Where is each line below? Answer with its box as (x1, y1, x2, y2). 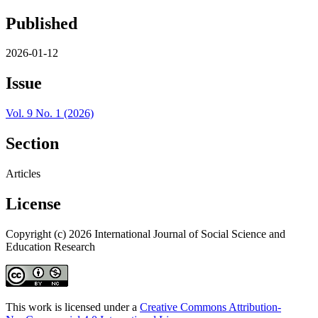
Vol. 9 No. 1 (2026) (6, 107, 94, 120)
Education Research (6, 240, 95, 253)
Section (6, 134, 59, 153)
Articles (6, 168, 40, 180)
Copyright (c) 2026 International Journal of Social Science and (6, 227, 285, 240)
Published (6, 13, 77, 33)
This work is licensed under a (6, 300, 140, 313)
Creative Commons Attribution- (140, 300, 281, 313)
